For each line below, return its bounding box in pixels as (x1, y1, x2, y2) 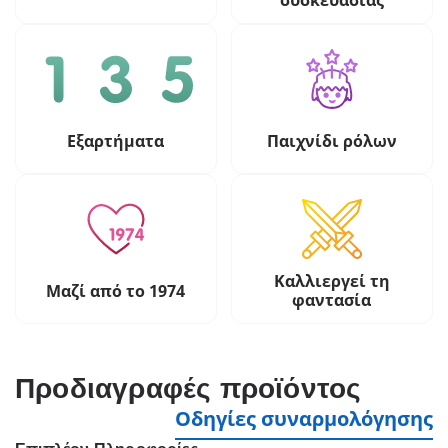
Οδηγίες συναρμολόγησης (175, 405, 433, 433)
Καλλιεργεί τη (273, 270, 390, 293)
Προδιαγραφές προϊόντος (15, 373, 362, 405)
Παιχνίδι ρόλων (266, 129, 397, 152)
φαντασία (292, 289, 372, 312)
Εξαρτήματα (67, 129, 165, 152)
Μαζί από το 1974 (46, 279, 186, 302)
